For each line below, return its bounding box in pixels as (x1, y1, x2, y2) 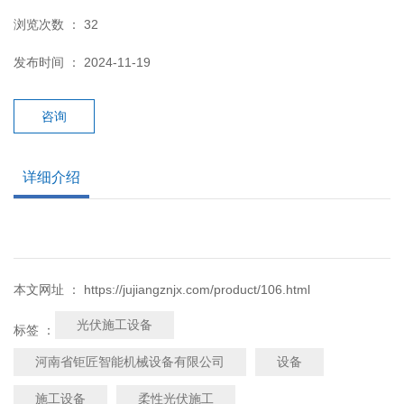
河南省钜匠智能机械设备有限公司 (35, 354, 225, 370)
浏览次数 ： (14, 17, 84, 32)
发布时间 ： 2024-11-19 (14, 55, 151, 70)
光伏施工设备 (77, 317, 152, 333)
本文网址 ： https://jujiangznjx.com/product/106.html (14, 282, 310, 298)
